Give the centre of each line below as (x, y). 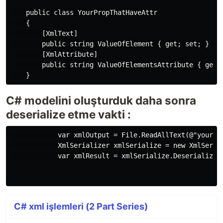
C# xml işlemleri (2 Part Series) (81, 206)
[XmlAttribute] (54, 54)
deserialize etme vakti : (68, 114)
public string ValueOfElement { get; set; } (110, 44)
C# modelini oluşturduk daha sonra (101, 100)
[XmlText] (44, 33)
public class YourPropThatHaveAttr (84, 12)
